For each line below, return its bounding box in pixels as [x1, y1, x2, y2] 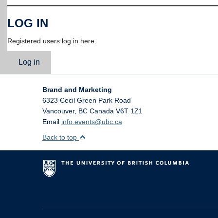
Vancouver [42, 107, 74, 115]
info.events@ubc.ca [61, 117, 122, 126]
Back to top [42, 133, 79, 141]
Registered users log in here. [7, 36, 96, 45]
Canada [90, 107, 114, 115]
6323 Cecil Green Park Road [42, 96, 131, 104]
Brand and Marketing [42, 85, 112, 93]
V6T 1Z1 [116, 107, 143, 115]
